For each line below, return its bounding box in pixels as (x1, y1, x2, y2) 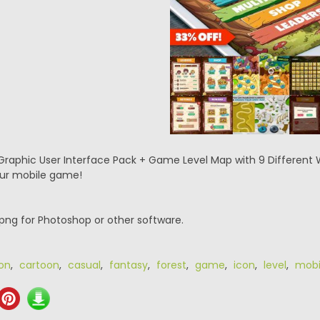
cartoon (19, 258, 59, 272)
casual (67, 258, 101, 272)
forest (156, 258, 186, 272)
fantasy (109, 258, 148, 272)
